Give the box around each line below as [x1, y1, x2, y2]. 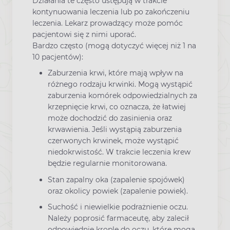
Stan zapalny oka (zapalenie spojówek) [48, 175, 185, 184]
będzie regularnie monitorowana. [48, 159, 167, 168]
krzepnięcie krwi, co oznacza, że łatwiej [48, 102, 186, 112]
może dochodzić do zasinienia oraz [48, 113, 172, 123]
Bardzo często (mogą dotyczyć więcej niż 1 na [32, 41, 196, 51]
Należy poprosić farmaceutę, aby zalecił [48, 213, 189, 223]
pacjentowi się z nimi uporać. [32, 30, 136, 40]
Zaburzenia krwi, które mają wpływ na [48, 68, 183, 78]
